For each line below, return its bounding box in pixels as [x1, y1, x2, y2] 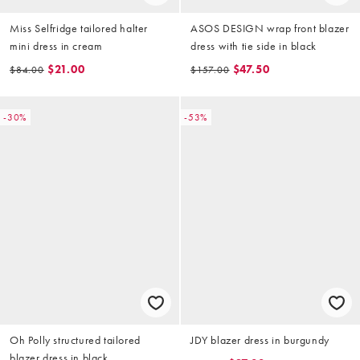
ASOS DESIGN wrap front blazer [190, 20, 350, 35]
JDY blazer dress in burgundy [190, 333, 329, 348]
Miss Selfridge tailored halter [10, 20, 148, 35]
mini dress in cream [10, 38, 103, 53]
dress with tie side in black [190, 38, 317, 53]
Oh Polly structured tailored [10, 333, 141, 348]
